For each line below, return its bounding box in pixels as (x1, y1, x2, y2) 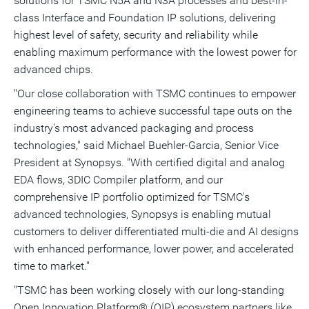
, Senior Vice (220, 139, 279, 152)
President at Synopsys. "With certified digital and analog (14, 156, 285, 169)
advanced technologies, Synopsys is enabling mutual (14, 208, 271, 221)
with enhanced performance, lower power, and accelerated (14, 242, 294, 255)
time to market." (14, 259, 90, 272)
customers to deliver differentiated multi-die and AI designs (14, 225, 299, 238)
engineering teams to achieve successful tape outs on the (14, 104, 292, 117)
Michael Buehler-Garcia (107, 139, 220, 152)
